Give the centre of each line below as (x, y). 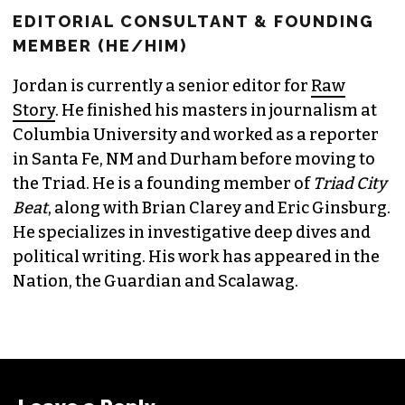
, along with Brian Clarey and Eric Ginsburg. (219, 207)
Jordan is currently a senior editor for (162, 85)
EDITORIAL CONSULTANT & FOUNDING (193, 21)
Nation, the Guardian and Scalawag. (155, 281)
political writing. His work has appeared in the (196, 256)
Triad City (350, 183)
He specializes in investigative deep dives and (192, 232)
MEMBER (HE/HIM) (100, 45)
